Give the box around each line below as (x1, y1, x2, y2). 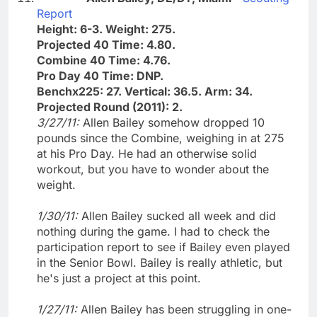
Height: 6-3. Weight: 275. (37, 21, 175, 36)
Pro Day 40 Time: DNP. (37, 68, 163, 83)
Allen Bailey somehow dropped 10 (83, 115, 265, 129)
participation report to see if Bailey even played (37, 239, 290, 254)
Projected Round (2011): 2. (37, 99, 183, 114)
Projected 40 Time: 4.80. (37, 37, 175, 52)
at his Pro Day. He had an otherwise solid (37, 146, 257, 161)
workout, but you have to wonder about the (37, 161, 269, 176)
